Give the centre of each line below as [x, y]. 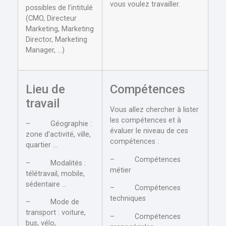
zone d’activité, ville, [58, 135]
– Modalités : [56, 163]
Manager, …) [45, 50]
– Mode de [52, 202]
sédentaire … [46, 184]
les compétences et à [146, 121]
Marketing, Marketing [60, 29]
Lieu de [45, 90]
